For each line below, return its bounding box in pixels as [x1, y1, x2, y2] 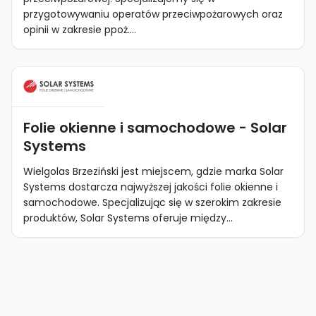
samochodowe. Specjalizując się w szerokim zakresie [23, 195, 281, 209]
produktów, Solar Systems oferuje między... [23, 211, 233, 225]
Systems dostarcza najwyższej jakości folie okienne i [23, 180, 278, 194]
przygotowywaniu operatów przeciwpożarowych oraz [23, 7, 283, 21]
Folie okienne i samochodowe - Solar [23, 118, 287, 138]
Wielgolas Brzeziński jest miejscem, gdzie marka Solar [23, 164, 284, 178]
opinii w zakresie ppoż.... [23, 23, 136, 37]
